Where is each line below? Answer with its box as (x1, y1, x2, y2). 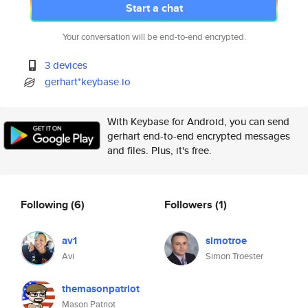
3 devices (45, 58, 88, 72)
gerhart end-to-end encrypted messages (107, 129, 290, 143)
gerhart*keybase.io (45, 74, 131, 89)
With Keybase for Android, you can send (107, 114, 289, 129)
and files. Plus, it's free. (107, 143, 212, 157)
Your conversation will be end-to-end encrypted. (62, 30, 246, 43)
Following (21, 196, 71, 212)
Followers (164, 196, 215, 212)
